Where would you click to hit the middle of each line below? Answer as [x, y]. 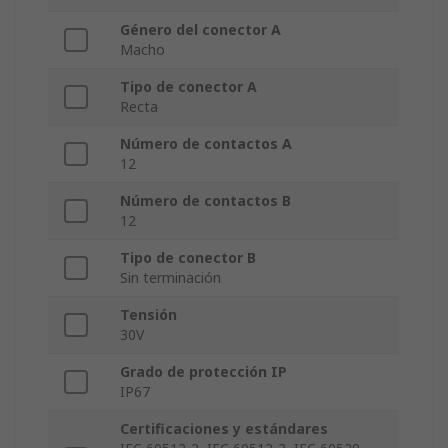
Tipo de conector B [188, 258]
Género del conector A [200, 30]
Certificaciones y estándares [224, 429]
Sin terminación [170, 278]
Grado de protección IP [203, 372]
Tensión [148, 315]
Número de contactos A [206, 144]
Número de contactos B [205, 201]
